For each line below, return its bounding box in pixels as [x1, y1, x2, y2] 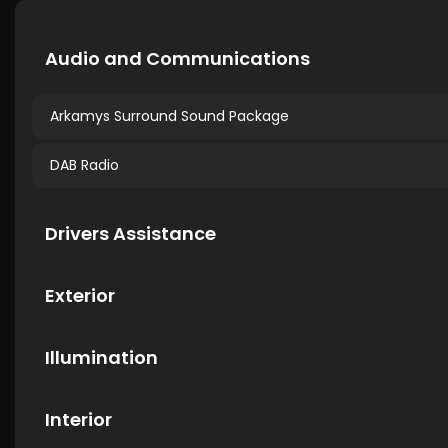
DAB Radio [50, 155, 119, 175]
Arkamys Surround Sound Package [50, 106, 289, 126]
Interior [45, 407, 112, 432]
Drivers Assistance [45, 221, 216, 246]
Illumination [45, 345, 158, 370]
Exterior [45, 283, 115, 308]
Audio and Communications [45, 46, 310, 71]
